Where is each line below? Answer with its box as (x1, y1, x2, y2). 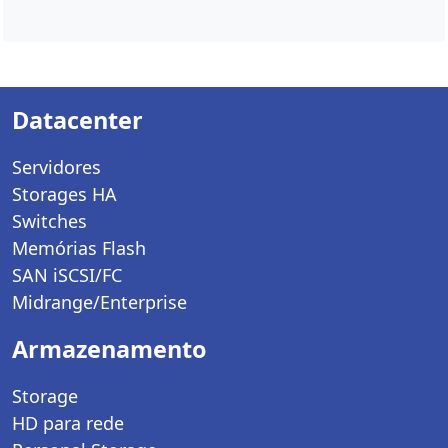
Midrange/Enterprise (12, 290, 187, 315)
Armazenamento (12, 333, 207, 366)
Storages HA (12, 182, 117, 207)
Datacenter (12, 104, 143, 137)
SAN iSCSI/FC (12, 263, 122, 288)
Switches (12, 209, 87, 234)
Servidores (12, 155, 101, 180)
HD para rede (12, 411, 124, 436)
